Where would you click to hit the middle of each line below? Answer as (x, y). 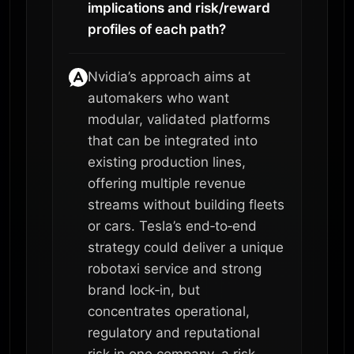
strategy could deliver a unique (186, 247)
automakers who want (158, 98)
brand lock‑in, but (144, 290)
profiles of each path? (157, 29)
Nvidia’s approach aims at (169, 76)
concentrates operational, (169, 311)
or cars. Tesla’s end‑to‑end (172, 226)
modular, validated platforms (179, 119)
